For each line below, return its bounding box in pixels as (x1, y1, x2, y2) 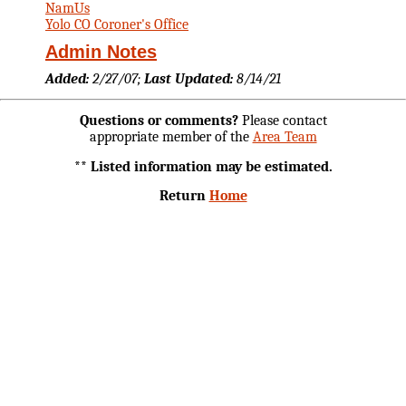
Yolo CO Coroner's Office (45, 15, 188, 33)
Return (159, 188, 209, 205)
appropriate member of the (89, 128, 253, 145)
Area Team (252, 128, 317, 145)
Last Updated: (144, 71, 233, 88)
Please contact (237, 111, 327, 129)
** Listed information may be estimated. (73, 158, 333, 175)
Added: (45, 71, 89, 88)
